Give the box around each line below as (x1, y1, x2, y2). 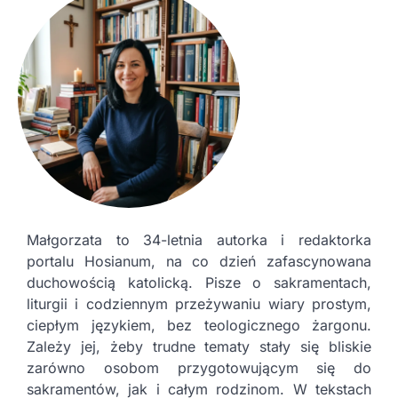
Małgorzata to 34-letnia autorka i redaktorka (27, 231, 371, 249)
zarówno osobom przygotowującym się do (27, 359, 371, 377)
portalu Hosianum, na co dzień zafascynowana (27, 252, 371, 270)
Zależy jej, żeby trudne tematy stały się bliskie (27, 338, 371, 355)
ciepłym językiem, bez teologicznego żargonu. (27, 316, 371, 334)
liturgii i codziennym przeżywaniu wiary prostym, (27, 295, 371, 313)
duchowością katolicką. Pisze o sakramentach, (27, 274, 371, 291)
